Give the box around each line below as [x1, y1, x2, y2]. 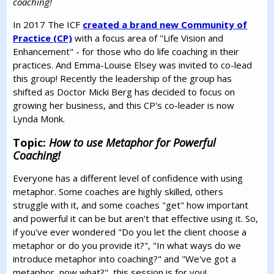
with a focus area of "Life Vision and [72, 32, 224, 45]
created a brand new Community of [83, 18, 248, 31]
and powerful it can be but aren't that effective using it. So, [13, 212, 259, 225]
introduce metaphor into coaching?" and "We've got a [13, 253, 237, 265]
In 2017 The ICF [13, 18, 83, 31]
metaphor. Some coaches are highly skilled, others [13, 185, 224, 198]
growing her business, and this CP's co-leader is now [13, 99, 235, 112]
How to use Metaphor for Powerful [49, 135, 217, 150]
